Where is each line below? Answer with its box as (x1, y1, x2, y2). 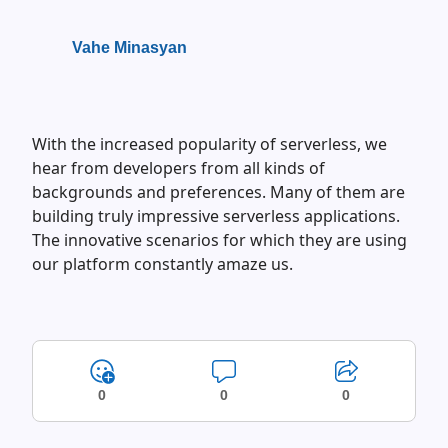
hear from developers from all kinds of (32, 157, 325, 179)
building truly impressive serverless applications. (32, 205, 400, 227)
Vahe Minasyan (72, 39, 187, 56)
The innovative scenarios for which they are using (32, 229, 407, 251)
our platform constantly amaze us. (32, 253, 293, 275)
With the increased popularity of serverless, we (32, 133, 387, 155)
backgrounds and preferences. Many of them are (32, 181, 405, 203)
